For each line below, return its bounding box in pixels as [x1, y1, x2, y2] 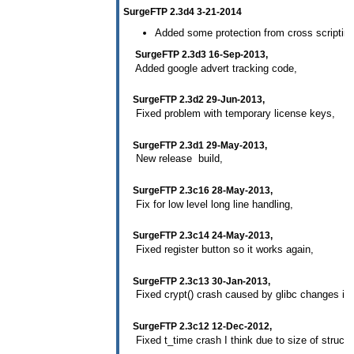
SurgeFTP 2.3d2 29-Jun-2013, [123, 94, 265, 106]
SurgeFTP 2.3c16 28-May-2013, [123, 185, 273, 197]
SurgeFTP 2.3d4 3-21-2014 [123, 6, 242, 17]
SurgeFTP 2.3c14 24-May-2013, [123, 230, 273, 242]
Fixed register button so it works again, [123, 243, 314, 256]
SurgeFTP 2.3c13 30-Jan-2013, [123, 275, 270, 287]
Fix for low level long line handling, [123, 198, 293, 210]
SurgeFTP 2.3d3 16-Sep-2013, [123, 49, 268, 61]
